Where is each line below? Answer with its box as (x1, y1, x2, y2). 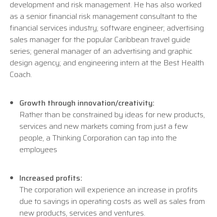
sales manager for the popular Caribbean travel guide (10, 33, 190, 46)
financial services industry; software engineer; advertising (10, 22, 204, 34)
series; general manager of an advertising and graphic (10, 45, 192, 57)
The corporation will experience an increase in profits (19, 184, 198, 196)
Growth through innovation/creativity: (19, 97, 155, 109)
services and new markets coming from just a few (19, 120, 188, 132)
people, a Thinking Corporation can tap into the (19, 132, 177, 144)
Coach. (10, 68, 32, 80)
